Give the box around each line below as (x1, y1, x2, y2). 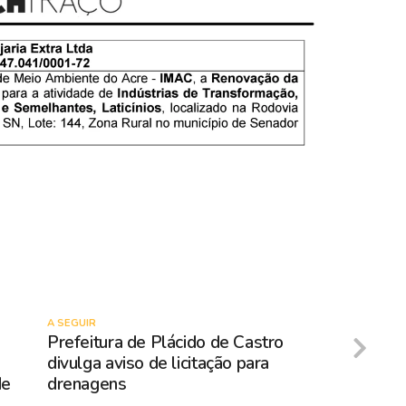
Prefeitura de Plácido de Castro (47, 331, 285, 355)
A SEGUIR (47, 316, 96, 331)
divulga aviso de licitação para (47, 352, 270, 376)
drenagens (47, 372, 127, 397)
